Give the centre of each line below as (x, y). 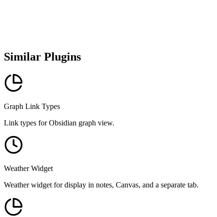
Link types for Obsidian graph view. (59, 123)
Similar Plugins (42, 57)
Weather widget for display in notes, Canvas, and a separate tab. (101, 185)
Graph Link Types (32, 107)
